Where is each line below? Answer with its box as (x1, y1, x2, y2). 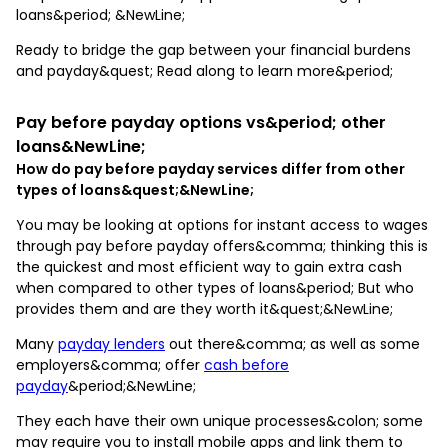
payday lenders (58, 333, 165, 354)
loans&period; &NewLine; (16, 4, 185, 25)
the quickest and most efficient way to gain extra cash (16, 256, 402, 277)
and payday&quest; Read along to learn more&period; (16, 60, 393, 81)
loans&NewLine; (16, 134, 146, 158)
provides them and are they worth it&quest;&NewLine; (16, 298, 393, 319)
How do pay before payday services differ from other (16, 158, 405, 179)
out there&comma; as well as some (165, 333, 420, 354)
